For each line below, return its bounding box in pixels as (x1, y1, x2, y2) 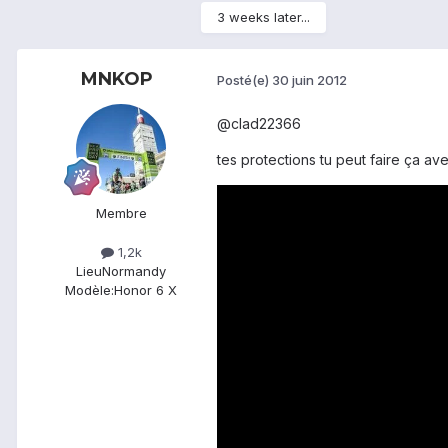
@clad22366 (217, 114, 301, 132)
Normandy (102, 262, 166, 279)
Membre (95, 204, 147, 221)
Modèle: (65, 281, 114, 298)
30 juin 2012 (272, 72, 347, 89)
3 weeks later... (217, 8, 310, 25)
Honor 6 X (114, 281, 177, 298)
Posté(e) (217, 72, 272, 89)
